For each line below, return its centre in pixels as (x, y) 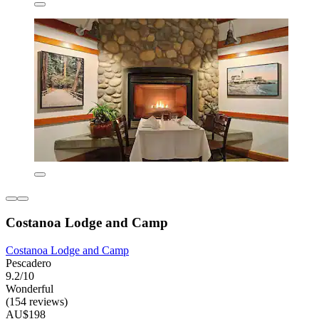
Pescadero (28, 263)
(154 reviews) (37, 301)
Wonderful (30, 288)
